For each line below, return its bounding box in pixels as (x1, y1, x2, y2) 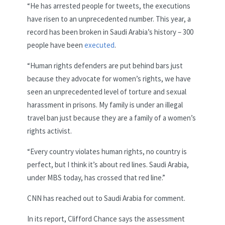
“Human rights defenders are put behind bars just (27, 61, 183, 71)
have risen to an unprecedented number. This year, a (27, 14, 191, 24)
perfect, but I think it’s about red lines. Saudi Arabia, (27, 160, 189, 170)
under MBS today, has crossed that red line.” (27, 173, 165, 183)
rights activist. (27, 126, 72, 136)
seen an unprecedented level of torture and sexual (27, 87, 186, 97)
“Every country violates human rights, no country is (27, 147, 187, 157)
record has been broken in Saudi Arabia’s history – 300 (27, 27, 193, 37)
